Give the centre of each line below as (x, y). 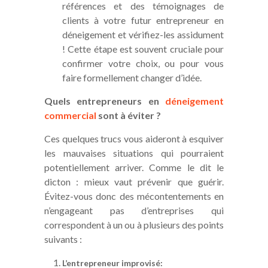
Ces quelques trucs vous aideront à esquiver (134, 138)
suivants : (63, 239)
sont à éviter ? (129, 115)
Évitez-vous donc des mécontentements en (134, 196)
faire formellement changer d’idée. (132, 77)
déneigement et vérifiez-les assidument (143, 34)
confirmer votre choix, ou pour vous (143, 63)
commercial (70, 115)
